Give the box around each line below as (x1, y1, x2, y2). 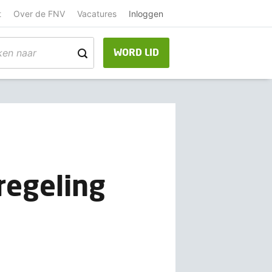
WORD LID (113, 46, 159, 58)
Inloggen (128, 8, 163, 19)
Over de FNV (13, 8, 65, 19)
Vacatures (76, 8, 117, 19)
